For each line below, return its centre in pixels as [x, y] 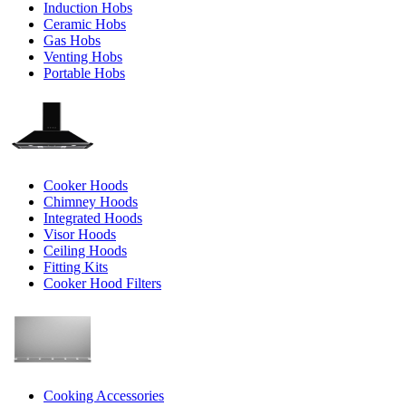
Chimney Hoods [91, 202]
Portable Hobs [84, 73]
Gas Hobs [72, 40]
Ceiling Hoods [85, 251]
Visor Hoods [80, 234]
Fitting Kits [76, 267]
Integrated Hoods [93, 218]
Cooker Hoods [86, 185]
